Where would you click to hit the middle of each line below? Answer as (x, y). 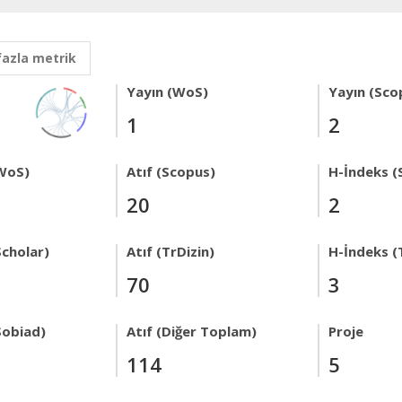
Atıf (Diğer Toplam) (192, 331)
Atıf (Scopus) (171, 171)
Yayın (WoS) (167, 92)
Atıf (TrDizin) (170, 251)
